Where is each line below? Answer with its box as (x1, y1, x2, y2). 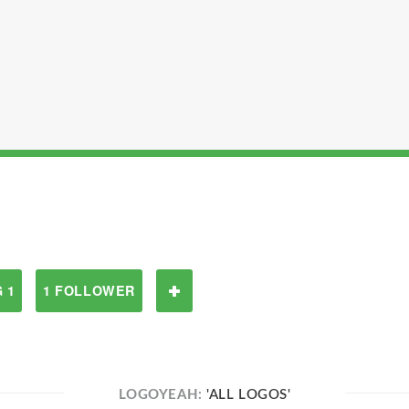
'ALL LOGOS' (206, 388, 291, 402)
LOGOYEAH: (118, 388, 207, 402)
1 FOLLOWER (43, 281, 135, 299)
